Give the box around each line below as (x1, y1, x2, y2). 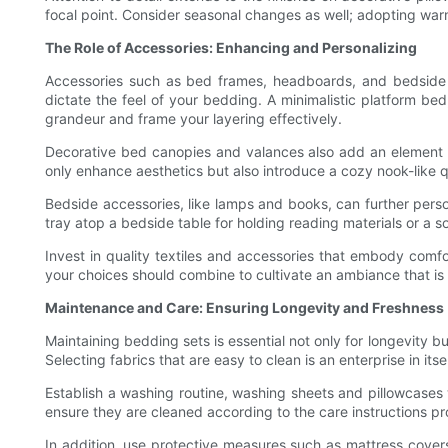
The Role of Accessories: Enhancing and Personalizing (45, 39, 417, 57)
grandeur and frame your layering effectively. (45, 110, 342, 128)
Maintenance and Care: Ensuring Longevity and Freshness (45, 299, 444, 317)
